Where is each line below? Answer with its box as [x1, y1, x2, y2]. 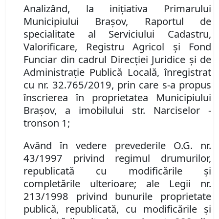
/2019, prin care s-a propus [84, 78, 212, 92]
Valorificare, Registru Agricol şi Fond [23, 40, 211, 54]
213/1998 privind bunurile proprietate [23, 189, 211, 203]
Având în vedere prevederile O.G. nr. [23, 138, 211, 153]
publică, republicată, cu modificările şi [23, 202, 211, 216]
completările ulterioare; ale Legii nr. [23, 176, 211, 191]
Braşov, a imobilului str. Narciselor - [23, 103, 211, 117]
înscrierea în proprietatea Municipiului [23, 90, 211, 105]
